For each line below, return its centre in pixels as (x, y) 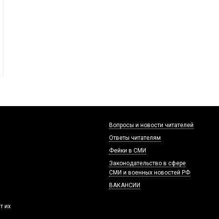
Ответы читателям (135, 138)
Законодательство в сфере (147, 163)
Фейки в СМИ (128, 151)
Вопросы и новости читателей (151, 125)
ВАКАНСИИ (125, 185)
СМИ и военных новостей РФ (150, 173)
